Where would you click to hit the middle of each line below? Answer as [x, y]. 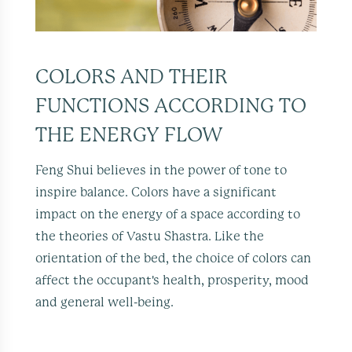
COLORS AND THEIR [42, 77]
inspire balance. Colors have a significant [156, 192]
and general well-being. [105, 302]
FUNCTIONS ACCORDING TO [171, 106]
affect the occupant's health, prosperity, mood [172, 280]
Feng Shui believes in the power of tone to [161, 170]
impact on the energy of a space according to [168, 214]
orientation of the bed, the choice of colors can [174, 258]
